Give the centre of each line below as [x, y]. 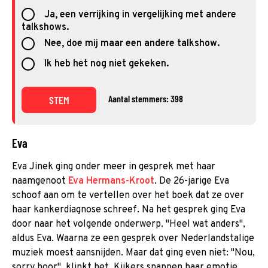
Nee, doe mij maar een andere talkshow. [132, 44]
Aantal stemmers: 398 [146, 99]
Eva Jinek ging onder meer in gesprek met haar [114, 167]
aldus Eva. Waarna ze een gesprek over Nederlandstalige [133, 239]
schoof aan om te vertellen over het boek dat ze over [128, 196]
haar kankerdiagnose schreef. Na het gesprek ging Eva [129, 210]
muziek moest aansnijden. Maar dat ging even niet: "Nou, [133, 253]
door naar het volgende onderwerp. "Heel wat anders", [129, 225]
